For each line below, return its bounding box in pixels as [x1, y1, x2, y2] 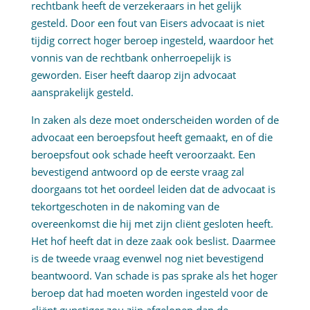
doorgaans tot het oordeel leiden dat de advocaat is [30, 182, 275, 197]
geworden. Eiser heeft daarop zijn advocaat [30, 68, 236, 82]
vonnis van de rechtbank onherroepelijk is [30, 51, 231, 65]
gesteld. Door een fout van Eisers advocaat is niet [30, 16, 264, 30]
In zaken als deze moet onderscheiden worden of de [30, 113, 279, 127]
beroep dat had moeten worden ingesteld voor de [30, 286, 268, 300]
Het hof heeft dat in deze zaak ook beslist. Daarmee [30, 234, 275, 248]
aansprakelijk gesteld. [30, 85, 134, 100]
